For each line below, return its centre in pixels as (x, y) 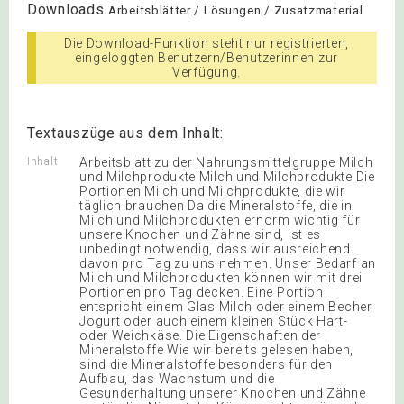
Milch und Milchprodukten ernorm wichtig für (220, 220)
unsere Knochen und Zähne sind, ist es (201, 234)
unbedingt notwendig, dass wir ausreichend (215, 248)
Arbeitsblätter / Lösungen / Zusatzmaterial (236, 10)
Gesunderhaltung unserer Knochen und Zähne (223, 393)
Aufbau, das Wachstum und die (177, 378)
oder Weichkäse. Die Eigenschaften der (201, 335)
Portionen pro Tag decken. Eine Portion (202, 292)
